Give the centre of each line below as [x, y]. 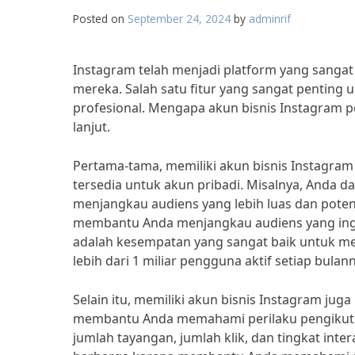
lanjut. [92, 127]
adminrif [270, 19]
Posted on [100, 19]
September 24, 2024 [179, 19]
